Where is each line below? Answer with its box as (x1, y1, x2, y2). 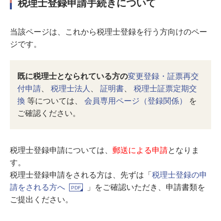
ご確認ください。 (17, 109, 80, 117)
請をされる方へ (10, 183, 65, 191)
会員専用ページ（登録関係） (84, 97, 187, 105)
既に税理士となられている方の (17, 72, 128, 80)
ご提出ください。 (10, 195, 73, 204)
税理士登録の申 (152, 171, 207, 179)
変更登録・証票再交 (128, 72, 199, 80)
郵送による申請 (112, 146, 168, 154)
